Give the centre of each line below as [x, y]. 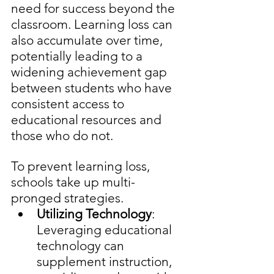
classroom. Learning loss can [93, 24]
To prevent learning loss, [82, 166]
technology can [82, 246]
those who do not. [62, 136]
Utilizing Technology [94, 214]
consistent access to [69, 104]
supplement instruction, [106, 262]
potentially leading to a [78, 56]
